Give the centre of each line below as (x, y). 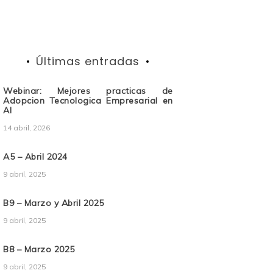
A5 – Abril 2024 (35, 157)
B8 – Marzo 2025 (39, 250)
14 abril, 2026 (27, 128)
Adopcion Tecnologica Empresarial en (88, 101)
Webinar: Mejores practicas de (88, 91)
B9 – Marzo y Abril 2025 (54, 203)
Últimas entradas (88, 62)
